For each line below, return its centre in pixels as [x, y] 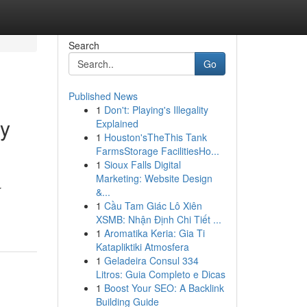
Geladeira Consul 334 [151, 260]
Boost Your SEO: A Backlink [164, 288]
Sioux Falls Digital [142, 164]
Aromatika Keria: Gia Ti [154, 233]
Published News [103, 96]
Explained [117, 123]
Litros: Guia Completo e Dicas [160, 274]
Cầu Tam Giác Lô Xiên [153, 206]
